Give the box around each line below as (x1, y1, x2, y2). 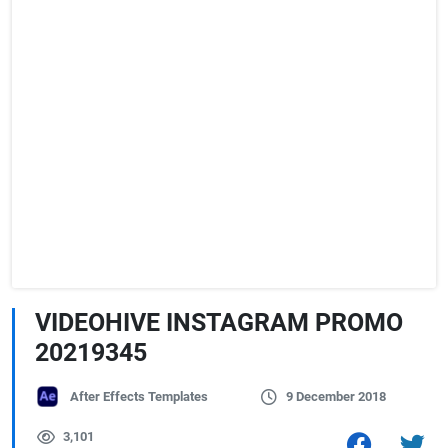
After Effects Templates (70, 389, 208, 404)
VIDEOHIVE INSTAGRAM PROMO (35, 308, 403, 337)
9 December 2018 (285, 389, 386, 404)
